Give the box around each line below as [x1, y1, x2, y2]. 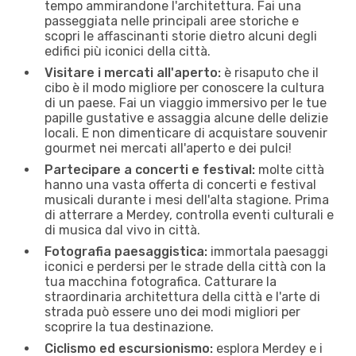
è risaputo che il [221, 64, 319, 80]
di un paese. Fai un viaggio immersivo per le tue [44, 95, 327, 110]
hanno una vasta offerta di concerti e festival [44, 176, 316, 192]
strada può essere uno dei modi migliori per [44, 304, 300, 319]
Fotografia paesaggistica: [44, 243, 207, 259]
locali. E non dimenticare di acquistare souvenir [44, 125, 327, 141]
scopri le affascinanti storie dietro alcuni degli [44, 28, 317, 44]
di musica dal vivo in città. [44, 222, 200, 238]
